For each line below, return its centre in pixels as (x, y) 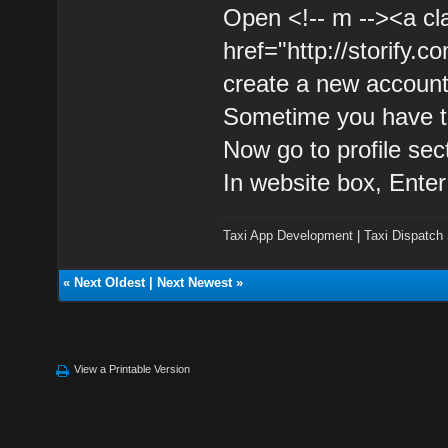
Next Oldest (109, 282)
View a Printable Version (132, 368)
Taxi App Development (288, 235)
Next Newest (194, 282)
